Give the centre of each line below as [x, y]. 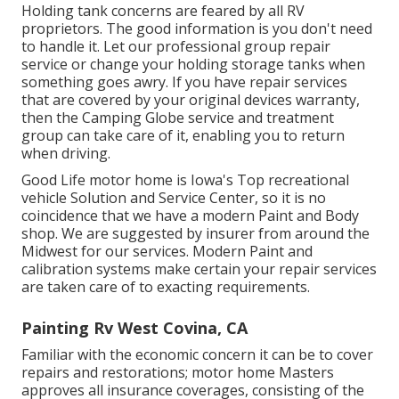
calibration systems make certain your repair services [199, 269]
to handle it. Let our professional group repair [176, 46]
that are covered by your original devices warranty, [191, 99]
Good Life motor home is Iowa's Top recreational [185, 179]
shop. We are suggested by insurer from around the [195, 233]
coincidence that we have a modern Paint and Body [190, 215]
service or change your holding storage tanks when [193, 64]
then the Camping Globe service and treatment [178, 117]
